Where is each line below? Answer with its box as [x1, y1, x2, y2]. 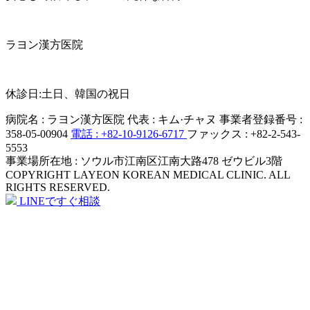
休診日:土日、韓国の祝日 [6, 88, 130, 100]
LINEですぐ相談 [19, 195, 100, 207]
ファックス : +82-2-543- [187, 128, 300, 140]
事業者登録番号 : [219, 113, 302, 125]
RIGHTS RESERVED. [6, 181, 110, 193]
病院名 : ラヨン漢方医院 [6, 113, 127, 125]
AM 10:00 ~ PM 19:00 [58, 64, 161, 75]
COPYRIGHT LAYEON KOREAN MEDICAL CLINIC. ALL [6, 169, 290, 181]
